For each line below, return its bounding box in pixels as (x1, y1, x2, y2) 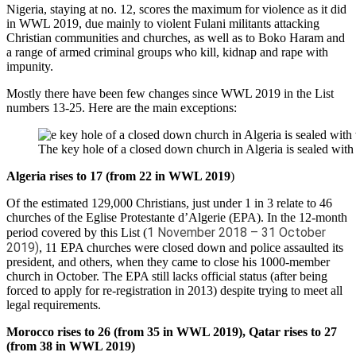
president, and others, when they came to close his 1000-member (6, 254, 330, 269)
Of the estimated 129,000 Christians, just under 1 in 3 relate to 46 (6, 195, 332, 210)
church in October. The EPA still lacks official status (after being (6, 269, 327, 283)
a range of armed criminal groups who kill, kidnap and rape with (6, 44, 328, 59)
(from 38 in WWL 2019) (6, 339, 135, 353)
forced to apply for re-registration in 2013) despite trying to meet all (6, 283, 342, 297)
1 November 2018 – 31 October (147, 224, 326, 240)
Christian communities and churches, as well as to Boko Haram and (6, 30, 345, 44)
